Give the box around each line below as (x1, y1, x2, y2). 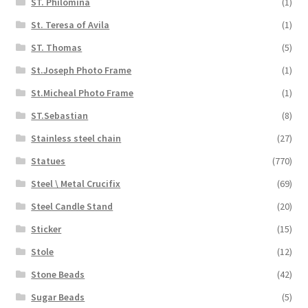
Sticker (31, 222, 62, 235)
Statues (31, 154, 66, 167)
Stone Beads (31, 267, 85, 280)
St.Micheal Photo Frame (31, 86, 134, 99)
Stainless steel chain (31, 131, 122, 144)
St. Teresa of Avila (31, 18, 110, 31)
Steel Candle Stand (31, 199, 113, 212)
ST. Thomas (31, 41, 82, 54)
